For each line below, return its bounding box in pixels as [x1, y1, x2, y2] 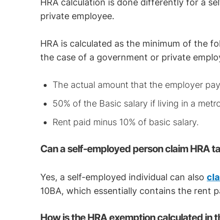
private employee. [40, 11, 120, 21]
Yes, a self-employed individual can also [40, 172, 207, 182]
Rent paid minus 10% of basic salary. [53, 117, 199, 127]
